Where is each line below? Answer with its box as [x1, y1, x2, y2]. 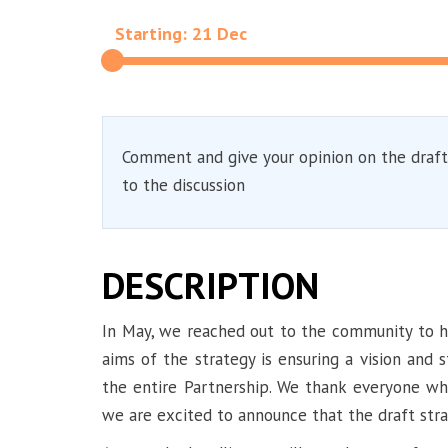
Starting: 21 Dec [115, 22, 247, 45]
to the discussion [122, 173, 245, 196]
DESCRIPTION [102, 261, 319, 309]
